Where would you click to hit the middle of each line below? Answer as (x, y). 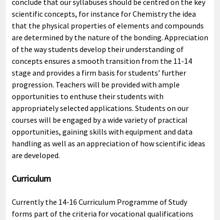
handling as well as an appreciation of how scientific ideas (109, 144)
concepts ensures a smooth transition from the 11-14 (102, 61)
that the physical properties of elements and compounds (108, 26)
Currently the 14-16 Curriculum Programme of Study (99, 202)
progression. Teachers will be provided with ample (96, 85)
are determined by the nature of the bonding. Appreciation (110, 38)
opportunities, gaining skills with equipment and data (102, 132)
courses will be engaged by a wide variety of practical (100, 120)
